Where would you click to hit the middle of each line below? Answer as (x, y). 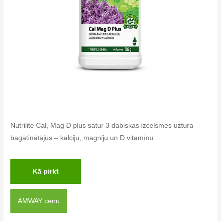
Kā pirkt (46, 171)
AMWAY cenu (39, 201)
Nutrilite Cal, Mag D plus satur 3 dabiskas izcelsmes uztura (102, 125)
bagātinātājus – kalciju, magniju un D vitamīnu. (83, 138)
